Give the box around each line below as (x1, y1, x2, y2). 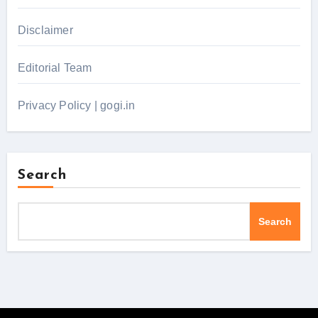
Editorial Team (17, 61, 92, 74)
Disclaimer (17, 23, 73, 36)
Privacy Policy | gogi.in (17, 99, 136, 111)
